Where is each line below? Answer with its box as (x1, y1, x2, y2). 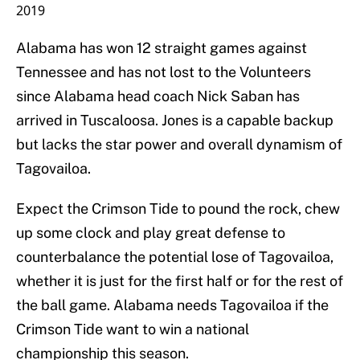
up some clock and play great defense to (16, 224, 285, 242)
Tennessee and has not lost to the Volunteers (16, 63, 311, 81)
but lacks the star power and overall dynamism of (16, 136, 342, 153)
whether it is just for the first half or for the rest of (16, 272, 343, 290)
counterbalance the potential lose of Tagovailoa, (16, 248, 333, 266)
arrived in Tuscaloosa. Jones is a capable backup (16, 112, 333, 129)
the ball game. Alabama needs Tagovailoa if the (16, 297, 329, 314)
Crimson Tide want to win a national (16, 321, 249, 338)
